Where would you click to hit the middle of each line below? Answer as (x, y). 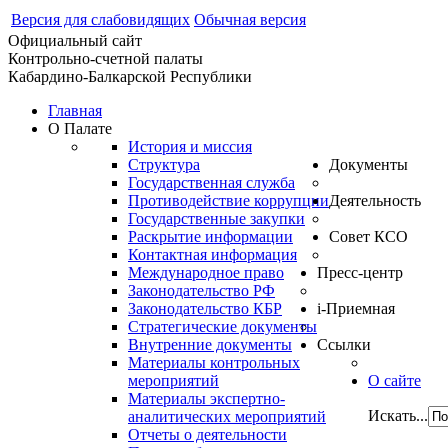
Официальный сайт (75, 40)
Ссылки (344, 344)
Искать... (398, 415)
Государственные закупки (216, 218)
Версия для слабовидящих (100, 19)
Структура (164, 164)
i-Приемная (356, 308)
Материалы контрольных (214, 362)
